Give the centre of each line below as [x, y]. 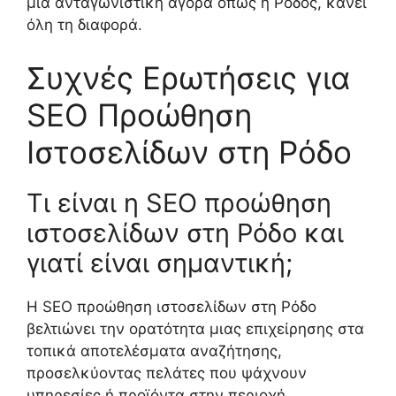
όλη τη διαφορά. [84, 25]
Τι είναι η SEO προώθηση [179, 202]
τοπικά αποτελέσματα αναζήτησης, [154, 350]
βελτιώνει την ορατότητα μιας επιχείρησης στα [195, 328]
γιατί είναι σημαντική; [160, 263]
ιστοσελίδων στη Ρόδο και [185, 232]
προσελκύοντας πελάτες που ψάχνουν [167, 373]
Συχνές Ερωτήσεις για [188, 77]
